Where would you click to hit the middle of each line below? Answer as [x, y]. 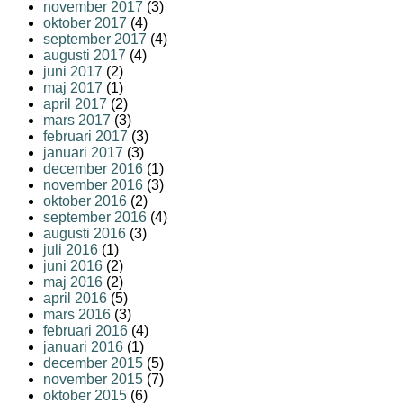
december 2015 [93, 363]
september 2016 [95, 218]
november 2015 [93, 380]
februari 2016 [85, 331]
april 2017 [75, 104]
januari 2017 [83, 153]
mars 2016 [77, 315]
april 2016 [75, 299]
